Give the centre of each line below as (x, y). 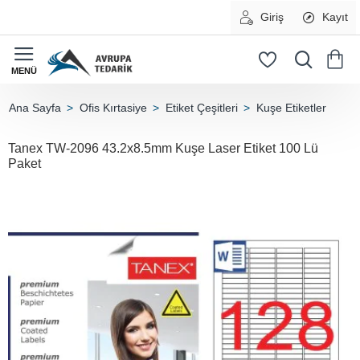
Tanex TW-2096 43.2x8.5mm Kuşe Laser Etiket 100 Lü (163, 148)
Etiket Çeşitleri (202, 108)
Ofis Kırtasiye (113, 108)
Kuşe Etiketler (291, 108)
